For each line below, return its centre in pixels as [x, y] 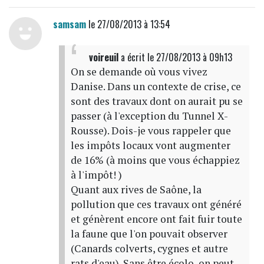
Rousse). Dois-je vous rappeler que [151, 130]
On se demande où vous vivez [139, 71]
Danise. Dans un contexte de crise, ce [156, 86]
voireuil [103, 57]
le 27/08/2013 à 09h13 [189, 57]
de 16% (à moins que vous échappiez [155, 160]
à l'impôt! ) [96, 174]
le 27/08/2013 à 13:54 [128, 24]
